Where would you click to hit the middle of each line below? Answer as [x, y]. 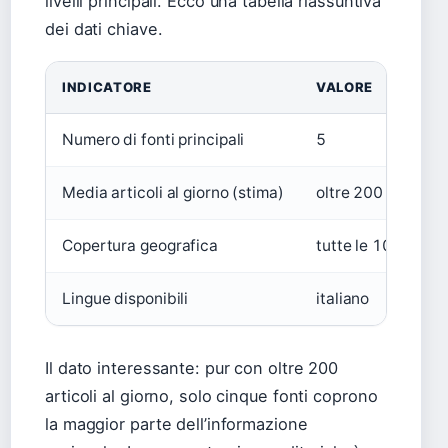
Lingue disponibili [125, 299]
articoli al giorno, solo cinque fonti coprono [211, 396]
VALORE [344, 87]
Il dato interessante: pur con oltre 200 [192, 368]
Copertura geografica [140, 246]
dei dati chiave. [104, 29]
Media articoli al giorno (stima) [173, 193]
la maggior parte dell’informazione [176, 424]
